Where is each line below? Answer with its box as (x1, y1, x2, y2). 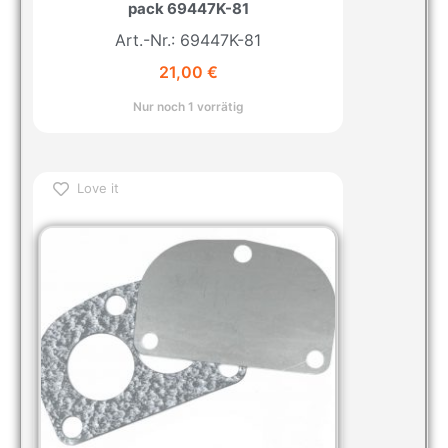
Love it (77, 180, 119, 197)
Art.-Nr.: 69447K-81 (115, 29, 261, 50)
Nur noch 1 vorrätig (133, 99, 243, 115)
